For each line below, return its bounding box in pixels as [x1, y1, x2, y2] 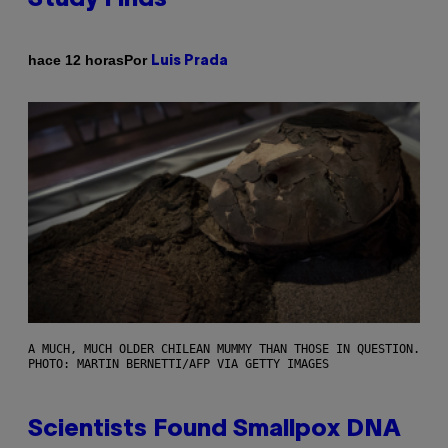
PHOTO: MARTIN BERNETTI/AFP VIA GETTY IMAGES [28, 356, 329, 371]
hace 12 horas [28, 52, 124, 69]
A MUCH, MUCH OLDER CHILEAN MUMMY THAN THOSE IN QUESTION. [28, 341, 420, 356]
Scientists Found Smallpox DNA [28, 418, 401, 441]
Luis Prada [151, 54, 228, 68]
